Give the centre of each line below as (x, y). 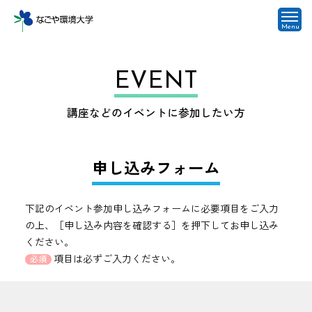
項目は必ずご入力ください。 (117, 259)
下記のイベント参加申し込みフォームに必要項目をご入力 (151, 209)
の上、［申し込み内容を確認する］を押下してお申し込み (151, 225)
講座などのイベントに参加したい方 (156, 113)
